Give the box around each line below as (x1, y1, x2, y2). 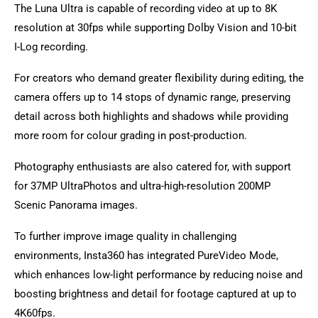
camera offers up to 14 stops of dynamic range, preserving (14, 91, 290, 104)
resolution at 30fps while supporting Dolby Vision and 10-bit (14, 21, 297, 35)
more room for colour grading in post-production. (14, 129, 247, 143)
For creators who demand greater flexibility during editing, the (14, 72, 304, 85)
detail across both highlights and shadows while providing (14, 110, 288, 124)
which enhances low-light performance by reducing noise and (14, 268, 302, 282)
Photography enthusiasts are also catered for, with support (14, 160, 291, 174)
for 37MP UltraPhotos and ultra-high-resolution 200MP (14, 180, 270, 193)
